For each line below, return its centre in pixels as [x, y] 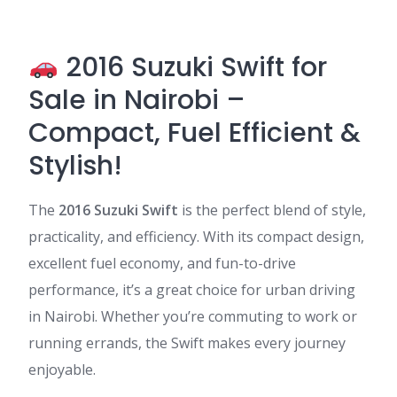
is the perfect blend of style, [272, 210]
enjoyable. [62, 370]
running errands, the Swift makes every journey [187, 343]
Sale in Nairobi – [137, 100]
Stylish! [75, 166]
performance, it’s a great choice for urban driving [192, 290]
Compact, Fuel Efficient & [195, 133]
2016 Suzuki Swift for [193, 67]
